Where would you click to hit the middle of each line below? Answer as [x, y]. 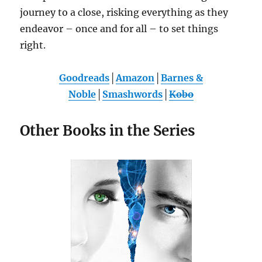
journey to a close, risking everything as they [124, 12]
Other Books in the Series [108, 130]
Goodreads [84, 77]
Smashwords [132, 94]
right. [33, 45]
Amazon [135, 77]
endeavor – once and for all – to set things [119, 28]
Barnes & [182, 77]
